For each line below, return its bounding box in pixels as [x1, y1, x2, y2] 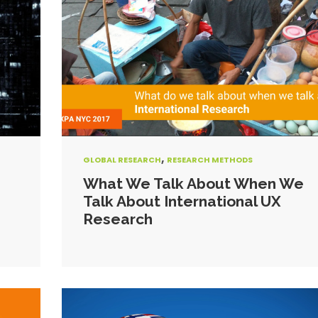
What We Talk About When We [82, 175, 304, 192]
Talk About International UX [82, 192, 281, 210]
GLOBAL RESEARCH [82, 154, 161, 165]
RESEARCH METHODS [166, 154, 253, 165]
